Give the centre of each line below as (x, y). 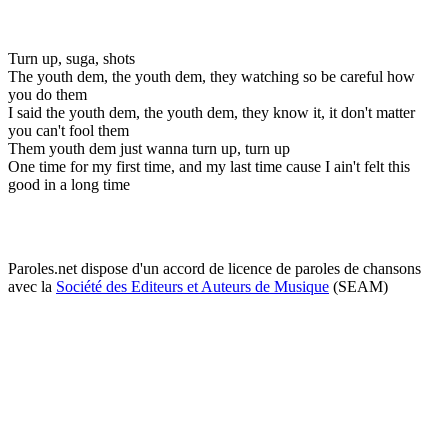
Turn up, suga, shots (71, 58)
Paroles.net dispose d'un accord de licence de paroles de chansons (214, 268)
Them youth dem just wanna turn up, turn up (149, 148)
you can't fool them (68, 130)
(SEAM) (358, 286)
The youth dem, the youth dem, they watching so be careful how (211, 76)
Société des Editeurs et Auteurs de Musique (192, 286)
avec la (32, 286)
